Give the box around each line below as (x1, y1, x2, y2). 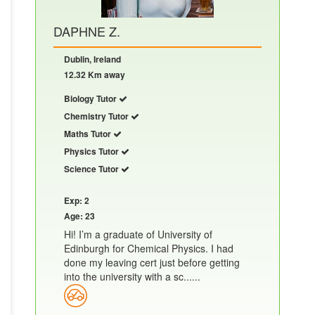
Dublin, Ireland (64, 53, 121, 66)
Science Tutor (64, 162, 121, 176)
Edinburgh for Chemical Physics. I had (64, 241, 233, 256)
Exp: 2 (64, 194, 89, 207)
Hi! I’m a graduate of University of (64, 227, 212, 242)
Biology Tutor (64, 92, 119, 105)
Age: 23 (64, 210, 95, 223)
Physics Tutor (64, 145, 121, 158)
